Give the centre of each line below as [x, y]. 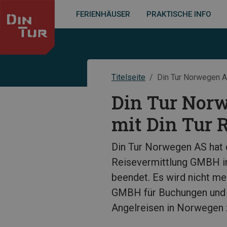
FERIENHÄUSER [103, 14]
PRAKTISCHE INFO [179, 14]
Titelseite [128, 77]
